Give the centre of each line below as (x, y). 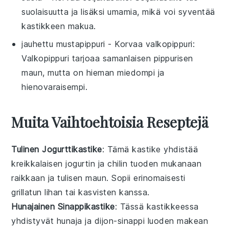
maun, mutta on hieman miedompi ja (93, 72)
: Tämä (117, 149)
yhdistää (179, 149)
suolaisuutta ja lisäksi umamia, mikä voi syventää (118, 12)
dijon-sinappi (120, 221)
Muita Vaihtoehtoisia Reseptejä (110, 122)
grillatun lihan (37, 192)
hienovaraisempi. (55, 87)
